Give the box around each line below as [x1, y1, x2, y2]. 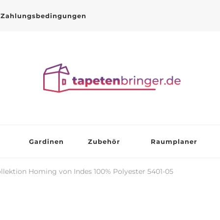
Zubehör [87, 137, 120, 145]
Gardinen [28, 137, 64, 145]
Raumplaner [150, 137, 197, 145]
